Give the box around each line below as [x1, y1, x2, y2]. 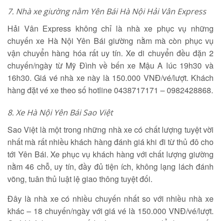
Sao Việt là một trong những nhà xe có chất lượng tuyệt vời [7, 124, 214, 135]
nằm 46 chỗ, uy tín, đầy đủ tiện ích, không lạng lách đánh [7, 161, 214, 172]
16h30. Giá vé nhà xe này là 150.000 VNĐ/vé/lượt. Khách [7, 72, 214, 83]
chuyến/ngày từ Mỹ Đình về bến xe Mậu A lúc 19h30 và [7, 60, 214, 71]
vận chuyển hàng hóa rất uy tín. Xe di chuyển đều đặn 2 [7, 47, 214, 59]
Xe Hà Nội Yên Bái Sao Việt [16, 107, 113, 118]
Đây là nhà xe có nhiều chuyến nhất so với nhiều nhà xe [7, 193, 214, 204]
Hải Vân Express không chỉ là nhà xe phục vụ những [7, 23, 214, 34]
